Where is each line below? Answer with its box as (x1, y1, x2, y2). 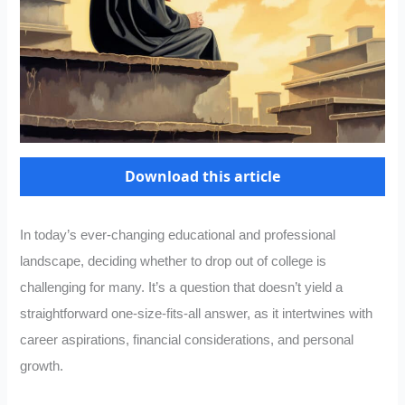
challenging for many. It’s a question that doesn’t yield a (20, 280, 344, 296)
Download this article (125, 166, 280, 187)
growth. (20, 359, 64, 374)
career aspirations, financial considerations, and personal (20, 333, 354, 348)
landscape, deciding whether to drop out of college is (20, 254, 327, 269)
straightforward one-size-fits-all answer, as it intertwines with (20, 306, 373, 322)
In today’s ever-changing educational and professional (20, 228, 336, 243)
